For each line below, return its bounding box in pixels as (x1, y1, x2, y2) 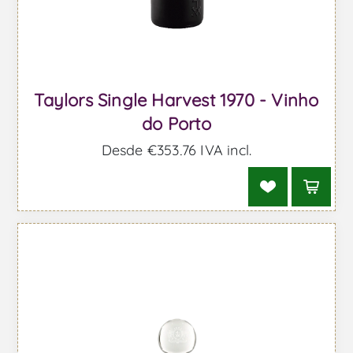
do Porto (142, 113, 211, 135)
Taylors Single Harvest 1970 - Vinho (34, 89, 319, 111)
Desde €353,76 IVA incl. (101, 140, 252, 159)
